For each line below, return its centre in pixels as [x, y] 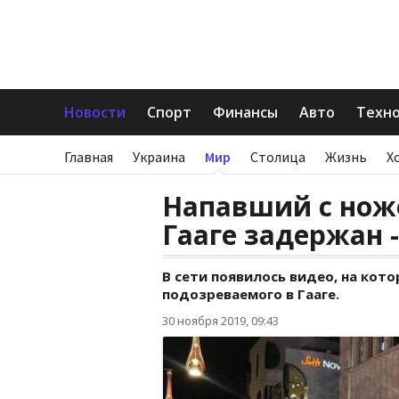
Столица [278, 157]
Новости [95, 112]
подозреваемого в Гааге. [251, 294]
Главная [89, 157]
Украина [159, 157]
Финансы [245, 112]
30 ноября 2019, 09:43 [220, 321]
